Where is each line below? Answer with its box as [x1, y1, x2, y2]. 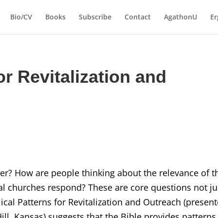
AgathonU [163, 12, 197, 21]
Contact [124, 12, 151, 21]
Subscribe [78, 12, 111, 21]
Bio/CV [10, 12, 32, 21]
